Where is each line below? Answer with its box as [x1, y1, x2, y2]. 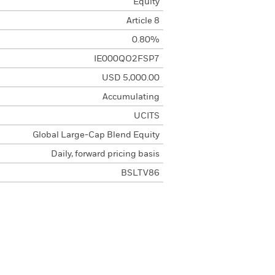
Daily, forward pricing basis [50, 150, 160, 158]
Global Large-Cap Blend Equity [32, 131, 160, 139]
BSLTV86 [120, 169, 160, 177]
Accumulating [102, 93, 160, 101]
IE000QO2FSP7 [93, 55, 160, 63]
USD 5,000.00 [101, 74, 160, 82]
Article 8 [126, 17, 160, 25]
